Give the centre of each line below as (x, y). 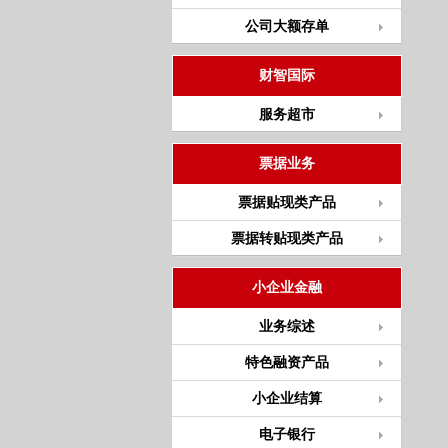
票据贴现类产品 (286, 202)
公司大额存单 (286, 26)
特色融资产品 (286, 362)
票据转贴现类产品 (286, 238)
